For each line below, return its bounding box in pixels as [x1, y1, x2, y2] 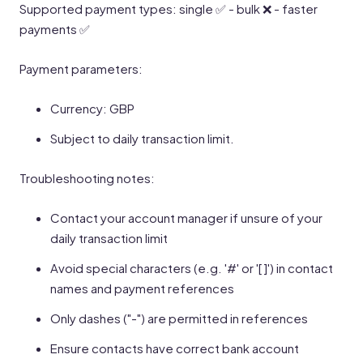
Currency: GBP [50, 100, 135, 116]
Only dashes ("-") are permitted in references [50, 310, 308, 326]
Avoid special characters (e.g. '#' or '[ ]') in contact [50, 260, 333, 275]
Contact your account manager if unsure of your [50, 210, 322, 225]
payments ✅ [19, 21, 90, 36]
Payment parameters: [19, 61, 143, 76]
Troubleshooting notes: [19, 170, 155, 186]
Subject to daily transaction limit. [50, 130, 234, 146]
